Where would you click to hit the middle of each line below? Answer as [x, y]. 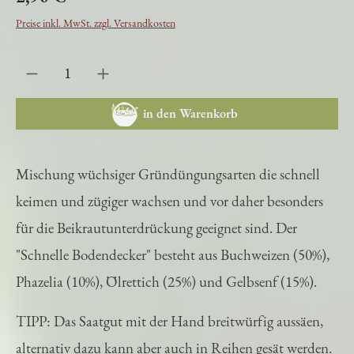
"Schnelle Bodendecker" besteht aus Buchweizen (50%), [173, 262]
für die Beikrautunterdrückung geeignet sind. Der [156, 235]
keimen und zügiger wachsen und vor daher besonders [169, 209]
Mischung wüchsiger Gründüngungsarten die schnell [168, 182]
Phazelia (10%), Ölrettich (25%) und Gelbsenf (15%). [166, 289]
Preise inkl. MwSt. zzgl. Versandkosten [96, 30]
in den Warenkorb [190, 121]
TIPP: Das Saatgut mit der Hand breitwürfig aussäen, [169, 329]
